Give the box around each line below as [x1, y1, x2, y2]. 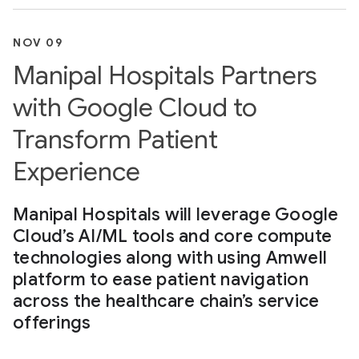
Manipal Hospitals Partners [13, 59, 317, 91]
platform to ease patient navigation [13, 268, 309, 290]
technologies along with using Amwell [13, 247, 327, 268]
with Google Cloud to [13, 91, 257, 123]
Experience [13, 155, 140, 188]
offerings [13, 312, 91, 333]
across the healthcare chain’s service [13, 290, 320, 312]
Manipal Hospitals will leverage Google [13, 204, 339, 225]
